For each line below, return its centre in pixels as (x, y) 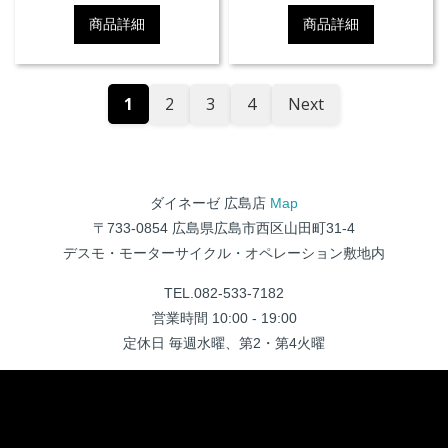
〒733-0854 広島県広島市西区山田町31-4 (224, 228)
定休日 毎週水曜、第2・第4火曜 (224, 343)
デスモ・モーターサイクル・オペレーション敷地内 (224, 253)
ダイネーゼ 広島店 (210, 203)
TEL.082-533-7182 (224, 293)
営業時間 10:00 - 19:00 (224, 318)
